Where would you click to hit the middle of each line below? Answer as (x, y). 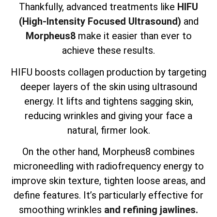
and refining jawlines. (151, 210)
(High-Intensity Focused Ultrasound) (100, 22)
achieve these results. (108, 51)
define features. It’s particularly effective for (108, 195)
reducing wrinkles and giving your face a (108, 116)
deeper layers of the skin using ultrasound (108, 86)
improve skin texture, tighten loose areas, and (108, 181)
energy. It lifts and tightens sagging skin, (108, 101)
